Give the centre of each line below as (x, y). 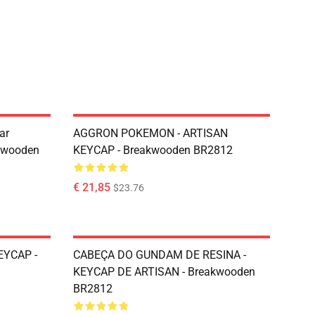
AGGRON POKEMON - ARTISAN (150, 133)
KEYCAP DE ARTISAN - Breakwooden (164, 272)
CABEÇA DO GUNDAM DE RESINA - (160, 255)
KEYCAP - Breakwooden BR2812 (153, 150)
